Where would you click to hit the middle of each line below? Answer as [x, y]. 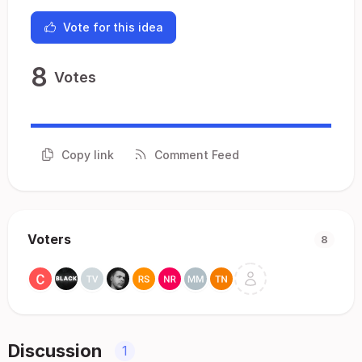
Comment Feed [197, 154]
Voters [49, 239]
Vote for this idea [113, 27]
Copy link [88, 154]
